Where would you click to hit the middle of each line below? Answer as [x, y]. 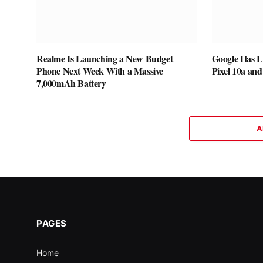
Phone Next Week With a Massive [100, 70]
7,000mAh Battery [71, 83]
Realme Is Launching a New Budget [105, 58]
